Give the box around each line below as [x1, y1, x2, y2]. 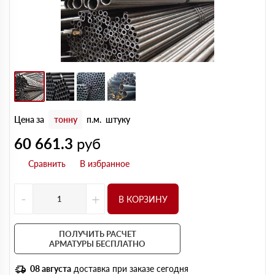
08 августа [30, 263, 71, 274]
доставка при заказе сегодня [71, 263, 188, 274]
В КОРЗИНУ [118, 193, 168, 204]
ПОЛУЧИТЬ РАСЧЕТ [58, 229, 136, 239]
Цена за [14, 114, 44, 125]
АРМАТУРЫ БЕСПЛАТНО [49, 239, 145, 249]
